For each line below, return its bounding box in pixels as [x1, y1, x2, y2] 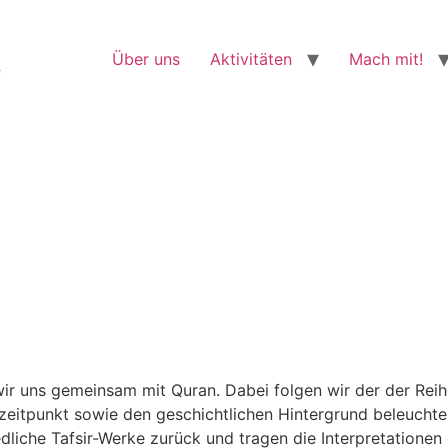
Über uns [112, 49, 180, 70]
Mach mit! [349, 49, 423, 70]
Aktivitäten [210, 49, 292, 70]
